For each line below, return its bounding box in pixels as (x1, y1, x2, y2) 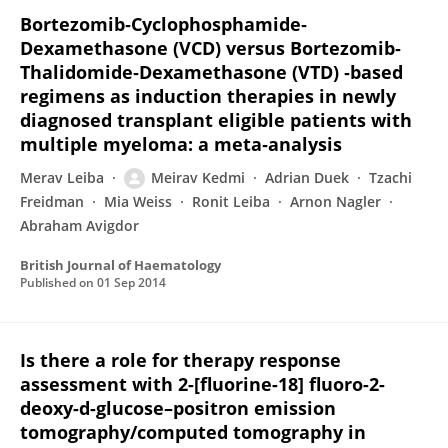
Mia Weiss (104, 192, 172, 211)
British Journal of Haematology (20, 256, 221, 274)
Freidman (20, 192, 84, 211)
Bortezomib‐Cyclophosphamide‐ (20, 12, 307, 36)
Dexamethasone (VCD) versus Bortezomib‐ (20, 36, 401, 60)
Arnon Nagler (290, 192, 381, 211)
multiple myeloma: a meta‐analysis (20, 132, 342, 156)
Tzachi (369, 168, 412, 187)
